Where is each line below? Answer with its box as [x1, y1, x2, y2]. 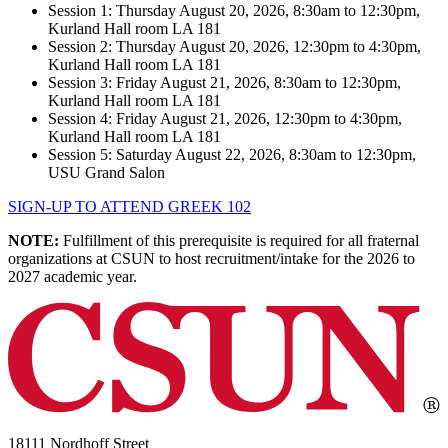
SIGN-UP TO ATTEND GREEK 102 [8, 198, 251, 216]
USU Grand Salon [48, 164, 165, 182]
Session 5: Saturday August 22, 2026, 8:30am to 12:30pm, [48, 146, 416, 164]
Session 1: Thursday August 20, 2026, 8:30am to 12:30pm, [48, 2, 420, 20]
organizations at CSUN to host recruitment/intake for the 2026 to [8, 250, 415, 268]
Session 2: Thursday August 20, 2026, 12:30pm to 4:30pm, [48, 38, 421, 56]
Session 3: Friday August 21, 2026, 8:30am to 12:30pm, [48, 74, 401, 92]
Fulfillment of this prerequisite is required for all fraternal [59, 232, 419, 250]
